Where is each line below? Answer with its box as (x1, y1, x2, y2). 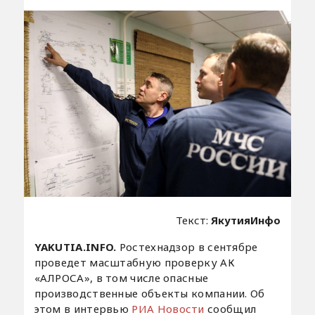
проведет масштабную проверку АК (34, 255, 235, 269)
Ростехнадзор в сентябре (119, 239, 258, 254)
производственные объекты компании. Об (34, 285, 265, 300)
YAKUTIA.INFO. (34, 239, 120, 254)
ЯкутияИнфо (211, 212, 281, 227)
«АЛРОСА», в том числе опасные (34, 270, 209, 285)
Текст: (176, 212, 212, 227)
